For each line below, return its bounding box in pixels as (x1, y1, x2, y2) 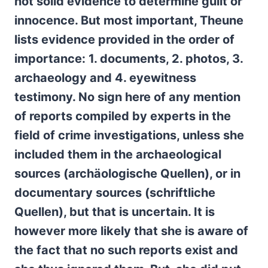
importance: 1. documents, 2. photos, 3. (14, 51, 243, 66)
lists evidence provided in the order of (14, 32, 234, 47)
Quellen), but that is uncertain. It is (14, 205, 215, 219)
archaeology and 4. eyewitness (14, 71, 196, 85)
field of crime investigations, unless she (14, 128, 244, 142)
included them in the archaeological (14, 147, 221, 162)
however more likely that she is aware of (14, 224, 248, 238)
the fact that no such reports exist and (14, 243, 238, 257)
